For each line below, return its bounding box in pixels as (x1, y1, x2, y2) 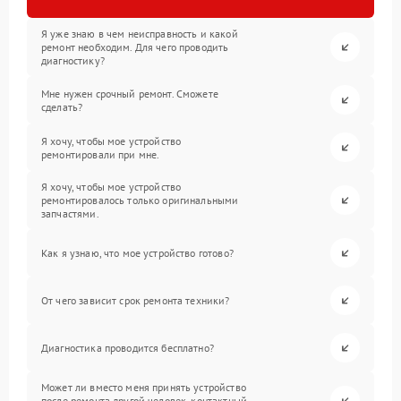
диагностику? (41, 54, 105, 68)
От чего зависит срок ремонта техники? (41, 294, 230, 308)
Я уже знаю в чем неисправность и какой (41, 27, 238, 41)
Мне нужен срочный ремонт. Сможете (41, 86, 218, 100)
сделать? (41, 99, 83, 114)
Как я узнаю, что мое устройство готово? (41, 246, 234, 260)
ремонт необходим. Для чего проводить (41, 40, 229, 55)
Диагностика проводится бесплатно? (41, 341, 214, 355)
